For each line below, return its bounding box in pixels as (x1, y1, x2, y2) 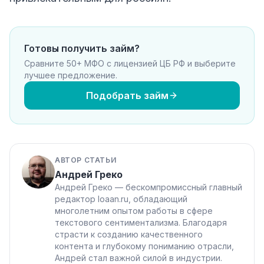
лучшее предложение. (24, 70, 117, 80)
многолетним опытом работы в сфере (55, 205, 213, 216)
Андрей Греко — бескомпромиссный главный (55, 181, 242, 192)
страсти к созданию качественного (55, 229, 203, 239)
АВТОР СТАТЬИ (55, 155, 117, 164)
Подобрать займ (86, 89, 169, 101)
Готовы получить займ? (24, 42, 140, 54)
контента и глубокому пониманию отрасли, (55, 240, 234, 251)
